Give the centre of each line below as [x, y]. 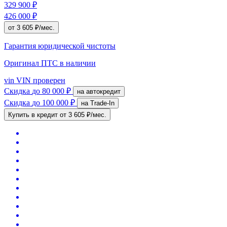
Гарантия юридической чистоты [60, 46]
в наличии [78, 63]
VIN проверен [40, 80]
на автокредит [103, 91]
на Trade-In [102, 103]
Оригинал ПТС [32, 63]
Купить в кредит [34, 115]
